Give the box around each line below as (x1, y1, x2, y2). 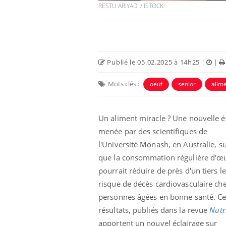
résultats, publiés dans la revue (98, 205, 210, 215)
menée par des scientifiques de (98, 126, 208, 137)
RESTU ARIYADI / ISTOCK (98, 2, 163, 11)
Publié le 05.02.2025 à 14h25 (105, 58, 200, 67)
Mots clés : (108, 79, 139, 89)
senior (178, 80, 196, 89)
